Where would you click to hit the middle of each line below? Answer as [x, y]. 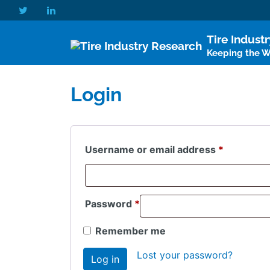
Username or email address [152, 149]
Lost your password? [185, 255]
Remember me [130, 231]
